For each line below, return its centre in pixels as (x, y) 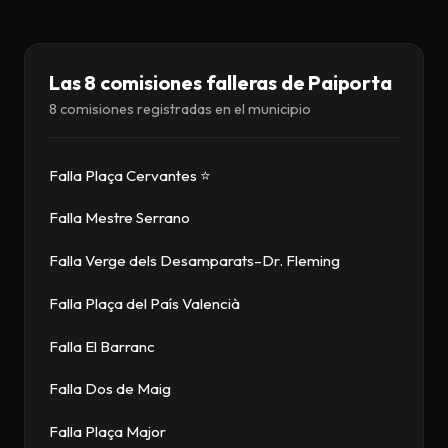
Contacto (224, 66)
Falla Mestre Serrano (119, 218)
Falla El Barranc (102, 346)
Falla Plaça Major (107, 432)
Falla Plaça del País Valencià (144, 303)
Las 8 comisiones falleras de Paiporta (220, 83)
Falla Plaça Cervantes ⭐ (130, 175)
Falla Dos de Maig (110, 389)
